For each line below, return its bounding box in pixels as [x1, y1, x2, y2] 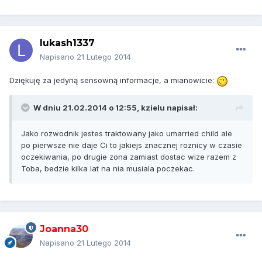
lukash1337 [40, 37, 95, 49]
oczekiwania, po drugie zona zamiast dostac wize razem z [21, 151, 236, 161]
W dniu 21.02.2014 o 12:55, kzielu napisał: [33, 102, 198, 112]
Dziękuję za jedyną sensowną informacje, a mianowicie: [9, 75, 216, 85]
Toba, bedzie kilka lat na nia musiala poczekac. [21, 163, 195, 173]
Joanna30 [40, 223, 88, 235]
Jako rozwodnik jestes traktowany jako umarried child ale [21, 128, 232, 138]
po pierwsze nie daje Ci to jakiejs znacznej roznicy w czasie [21, 140, 242, 150]
